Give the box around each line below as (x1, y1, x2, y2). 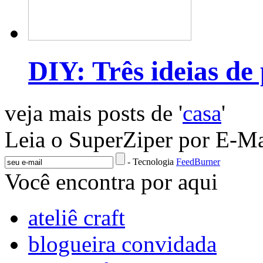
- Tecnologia (127, 156, 176, 167)
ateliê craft (28, 204, 125, 230)
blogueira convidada (28, 231, 217, 257)
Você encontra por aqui (5, 168, 218, 194)
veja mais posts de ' (5, 100, 183, 126)
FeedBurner (176, 156, 220, 167)
